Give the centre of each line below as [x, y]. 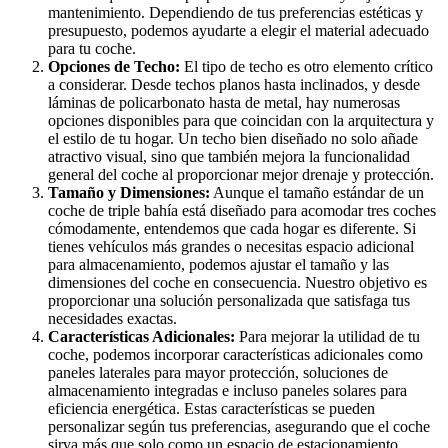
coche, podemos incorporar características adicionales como [235, 354]
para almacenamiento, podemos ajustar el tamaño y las [218, 264]
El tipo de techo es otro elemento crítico [306, 66]
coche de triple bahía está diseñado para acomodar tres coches [242, 210]
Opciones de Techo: [114, 66]
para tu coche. [92, 48]
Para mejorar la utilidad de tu [327, 336]
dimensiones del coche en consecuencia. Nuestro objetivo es [237, 282]
